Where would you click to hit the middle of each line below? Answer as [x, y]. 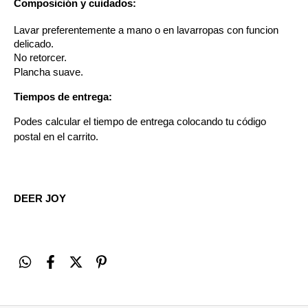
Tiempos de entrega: [63, 97]
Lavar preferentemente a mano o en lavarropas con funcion [146, 30]
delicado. [34, 44]
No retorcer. [42, 58]
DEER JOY [40, 199]
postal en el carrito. [57, 137]
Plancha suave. [50, 72]
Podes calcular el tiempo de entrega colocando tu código [140, 122]
